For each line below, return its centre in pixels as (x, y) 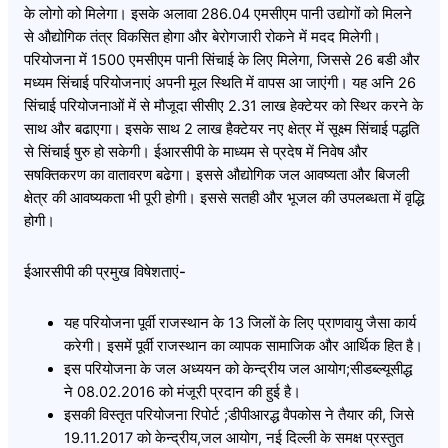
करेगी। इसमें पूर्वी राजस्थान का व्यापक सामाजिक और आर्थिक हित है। (243, 345)
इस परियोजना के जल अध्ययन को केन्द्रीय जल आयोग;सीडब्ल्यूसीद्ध (238, 368)
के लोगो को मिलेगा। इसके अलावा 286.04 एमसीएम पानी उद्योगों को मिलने (218, 14)
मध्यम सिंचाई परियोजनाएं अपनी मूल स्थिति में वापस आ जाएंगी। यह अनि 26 (220, 83)
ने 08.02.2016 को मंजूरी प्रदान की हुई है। (182, 391)
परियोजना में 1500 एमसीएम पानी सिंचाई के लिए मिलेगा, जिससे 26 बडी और (222, 60)
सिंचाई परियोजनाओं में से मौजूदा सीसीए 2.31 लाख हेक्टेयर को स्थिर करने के (223, 106)
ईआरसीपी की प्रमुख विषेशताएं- (105, 272)
